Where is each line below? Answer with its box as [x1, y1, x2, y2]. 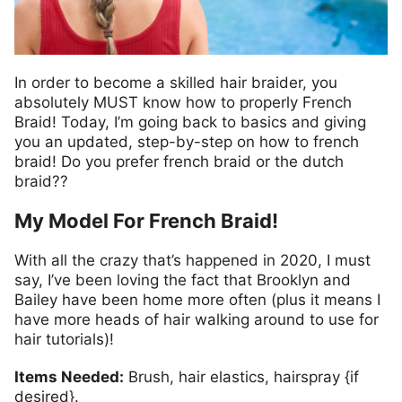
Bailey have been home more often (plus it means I [14, 291, 380, 309]
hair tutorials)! [14, 330, 114, 348]
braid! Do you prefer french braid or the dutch [14, 153, 344, 170]
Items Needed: [14, 368, 124, 386]
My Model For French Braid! [14, 209, 278, 232]
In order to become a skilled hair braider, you [14, 74, 337, 92]
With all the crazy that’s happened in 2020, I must [14, 251, 371, 269]
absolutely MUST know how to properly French [14, 93, 352, 111]
